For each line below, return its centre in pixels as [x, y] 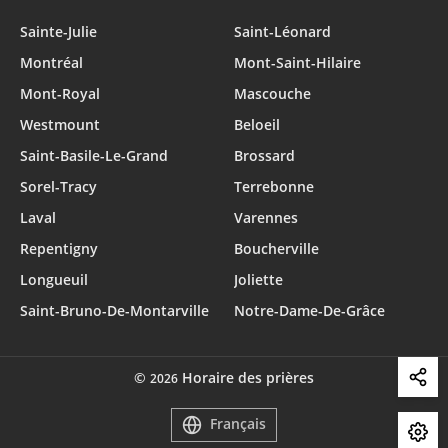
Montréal [51, 62]
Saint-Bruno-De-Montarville [114, 310]
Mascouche [272, 93]
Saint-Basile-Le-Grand [94, 155]
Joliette [258, 279]
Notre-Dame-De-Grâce [309, 310]
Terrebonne [274, 186]
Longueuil [54, 279]
